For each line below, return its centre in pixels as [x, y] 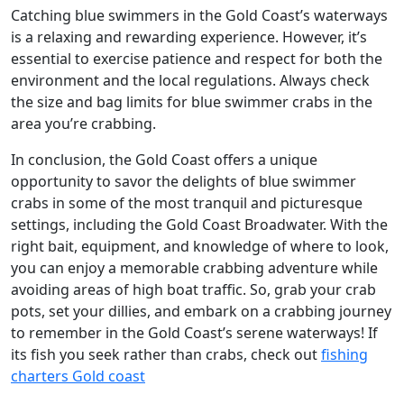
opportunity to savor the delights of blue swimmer [184, 181]
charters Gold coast [78, 376]
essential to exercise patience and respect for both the [197, 58]
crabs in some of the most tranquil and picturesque [187, 202]
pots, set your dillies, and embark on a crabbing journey [201, 311]
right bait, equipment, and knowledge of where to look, [200, 246]
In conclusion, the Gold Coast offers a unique [164, 159]
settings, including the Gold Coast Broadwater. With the [199, 224]
